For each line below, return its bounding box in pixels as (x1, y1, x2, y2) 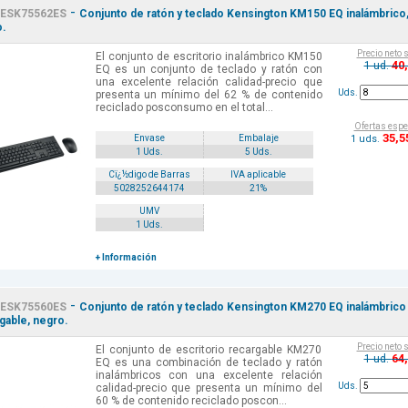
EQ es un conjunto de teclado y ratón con (95, 63, 322, 76)
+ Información (95, 252, 157, 263)
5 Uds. (244, 147, 272, 158)
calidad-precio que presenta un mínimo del (95, 382, 322, 395)
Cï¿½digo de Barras (107, 169, 190, 180)
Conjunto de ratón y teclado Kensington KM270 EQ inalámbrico (78, 301, 406, 314)
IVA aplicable (230, 169, 287, 180)
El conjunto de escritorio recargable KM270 (95, 343, 322, 357)
